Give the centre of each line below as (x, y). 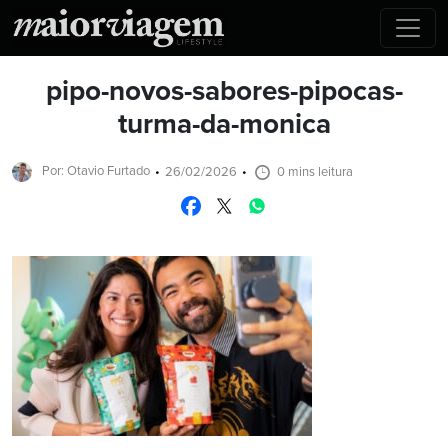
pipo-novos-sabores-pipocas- (224, 92)
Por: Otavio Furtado (96, 171)
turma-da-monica (224, 125)
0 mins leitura (315, 172)
